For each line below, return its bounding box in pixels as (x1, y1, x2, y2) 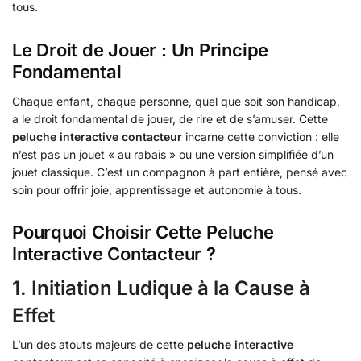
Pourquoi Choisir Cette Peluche (12, 221, 274, 243)
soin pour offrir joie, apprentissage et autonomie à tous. (12, 182, 301, 197)
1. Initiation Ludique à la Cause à (12, 276, 310, 300)
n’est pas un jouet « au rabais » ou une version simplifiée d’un (12, 147, 334, 161)
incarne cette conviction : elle (182, 129, 339, 143)
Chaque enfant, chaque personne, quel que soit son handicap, (12, 93, 340, 108)
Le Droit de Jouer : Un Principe (12, 39, 269, 60)
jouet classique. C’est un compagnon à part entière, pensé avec (12, 164, 347, 179)
